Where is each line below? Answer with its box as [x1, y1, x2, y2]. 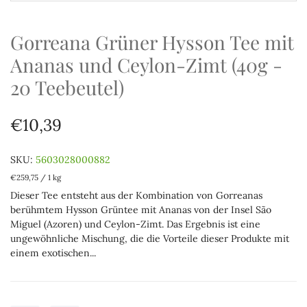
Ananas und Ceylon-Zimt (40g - [10, 52, 282, 77]
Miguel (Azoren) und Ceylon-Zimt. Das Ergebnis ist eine [10, 218, 260, 230]
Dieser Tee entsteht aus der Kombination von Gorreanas [10, 189, 262, 201]
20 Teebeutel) [10, 75, 124, 100]
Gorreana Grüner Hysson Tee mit [10, 29, 294, 55]
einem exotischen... [10, 247, 96, 259]
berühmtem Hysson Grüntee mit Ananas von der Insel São [10, 204, 271, 216]
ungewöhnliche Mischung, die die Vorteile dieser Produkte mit [10, 232, 289, 245]
